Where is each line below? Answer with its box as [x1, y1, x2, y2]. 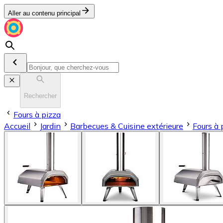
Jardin [40, 120, 61, 131]
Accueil [4, 120, 30, 131]
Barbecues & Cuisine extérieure [70, 120, 183, 131]
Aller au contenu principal [8, 9, 81, 17]
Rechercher [24, 92, 57, 100]
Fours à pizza [13, 109, 61, 119]
